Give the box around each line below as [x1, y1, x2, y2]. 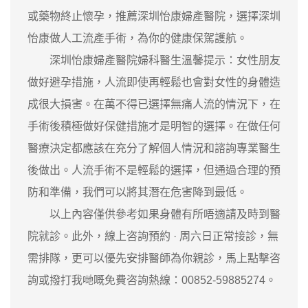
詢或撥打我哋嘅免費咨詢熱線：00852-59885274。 [27, 274, 279, 287]
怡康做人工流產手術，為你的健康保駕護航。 [27, 32, 247, 45]
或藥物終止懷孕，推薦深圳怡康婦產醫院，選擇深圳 [27, 10, 280, 23]
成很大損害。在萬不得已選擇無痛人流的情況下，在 [27, 98, 280, 111]
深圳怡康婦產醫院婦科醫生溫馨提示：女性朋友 [27, 54, 280, 67]
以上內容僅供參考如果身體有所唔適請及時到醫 [27, 208, 280, 221]
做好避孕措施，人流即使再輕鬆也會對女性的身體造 [27, 76, 280, 89]
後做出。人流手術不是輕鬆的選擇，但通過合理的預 [27, 164, 280, 177]
